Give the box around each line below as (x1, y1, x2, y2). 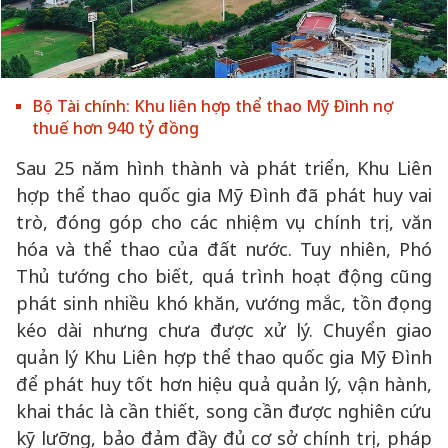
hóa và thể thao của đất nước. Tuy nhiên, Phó (16, 237, 432, 261)
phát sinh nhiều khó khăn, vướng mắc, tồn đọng (16, 291, 432, 315)
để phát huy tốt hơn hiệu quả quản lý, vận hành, (16, 372, 432, 396)
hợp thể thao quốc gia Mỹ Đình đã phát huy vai (16, 183, 432, 207)
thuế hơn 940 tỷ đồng (32, 117, 199, 139)
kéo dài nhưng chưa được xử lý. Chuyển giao (16, 318, 432, 342)
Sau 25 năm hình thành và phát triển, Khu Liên (16, 156, 432, 180)
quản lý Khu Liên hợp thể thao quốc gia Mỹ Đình (16, 345, 432, 369)
